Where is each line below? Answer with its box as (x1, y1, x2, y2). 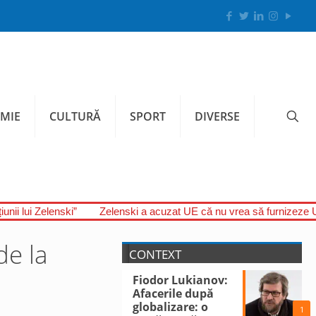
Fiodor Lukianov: (133, 272, 229, 288)
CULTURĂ (49, 109, 101, 124)
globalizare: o (133, 299, 209, 315)
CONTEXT (129, 246, 182, 262)
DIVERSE (195, 109, 240, 124)
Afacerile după (133, 286, 214, 301)
